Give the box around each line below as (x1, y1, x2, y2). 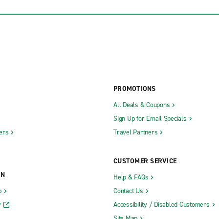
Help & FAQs (113, 172, 149, 182)
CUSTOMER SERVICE (113, 156, 176, 166)
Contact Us (113, 186, 143, 196)
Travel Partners (113, 127, 158, 137)
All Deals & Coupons (113, 100, 170, 109)
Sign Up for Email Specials (113, 113, 187, 123)
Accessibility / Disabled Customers (113, 199, 210, 209)
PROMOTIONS (113, 84, 156, 93)
